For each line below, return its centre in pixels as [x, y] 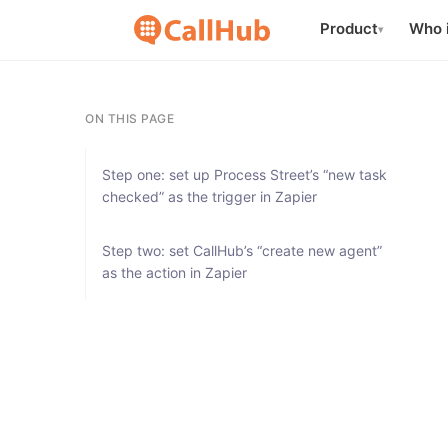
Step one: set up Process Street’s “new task [245, 174]
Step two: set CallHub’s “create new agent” [242, 250]
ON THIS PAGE [130, 118]
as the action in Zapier [175, 272]
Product [349, 29]
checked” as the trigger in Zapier [210, 196]
